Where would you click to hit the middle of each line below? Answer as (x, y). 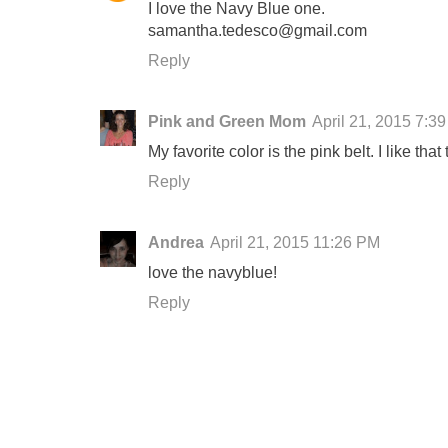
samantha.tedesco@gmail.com (257, 29)
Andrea (176, 241)
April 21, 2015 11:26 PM (295, 241)
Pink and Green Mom (227, 120)
